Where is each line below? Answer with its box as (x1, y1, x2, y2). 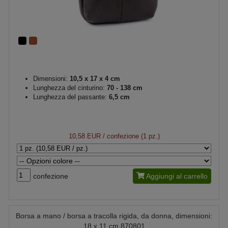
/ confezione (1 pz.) (100, 132, 160, 140)
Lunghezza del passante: (33, 93, 107, 101)
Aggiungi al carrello (146, 172, 208, 180)
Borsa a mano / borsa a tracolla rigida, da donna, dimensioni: (16, 211, 212, 220)
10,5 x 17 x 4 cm (68, 74, 120, 82)
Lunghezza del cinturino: (33, 83, 105, 92)
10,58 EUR (68, 132, 101, 140)
